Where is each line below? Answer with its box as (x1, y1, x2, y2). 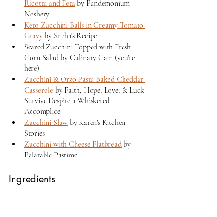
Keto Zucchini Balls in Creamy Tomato (24, 20, 145, 30)
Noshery (24, 9, 49, 19)
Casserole (24, 85, 53, 95)
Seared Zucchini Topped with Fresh (24, 42, 133, 52)
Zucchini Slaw (24, 117, 68, 127)
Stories (24, 128, 45, 138)
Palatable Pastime (24, 150, 77, 160)
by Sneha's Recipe (43, 31, 97, 41)
